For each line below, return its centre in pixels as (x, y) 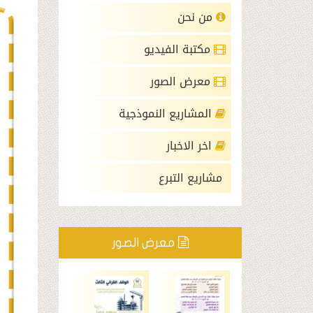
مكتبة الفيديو (179, 49)
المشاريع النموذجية (167, 114)
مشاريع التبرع (192, 178)
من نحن (197, 17)
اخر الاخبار (191, 146)
